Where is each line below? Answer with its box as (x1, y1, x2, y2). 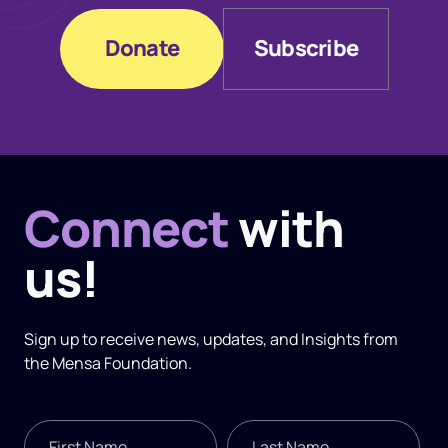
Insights (300, 328, 360, 351)
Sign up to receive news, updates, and (23, 328, 301, 351)
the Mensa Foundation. (23, 352, 192, 375)
